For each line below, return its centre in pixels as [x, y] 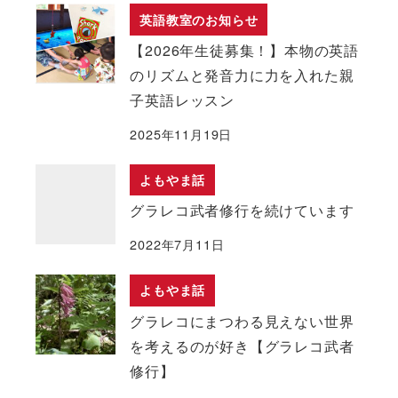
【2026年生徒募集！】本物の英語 [244, 51]
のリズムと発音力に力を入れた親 [242, 76]
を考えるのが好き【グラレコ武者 [242, 346]
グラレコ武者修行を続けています [242, 211]
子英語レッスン [182, 100]
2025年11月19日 [181, 134]
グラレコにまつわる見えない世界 [242, 321]
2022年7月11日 [177, 244]
